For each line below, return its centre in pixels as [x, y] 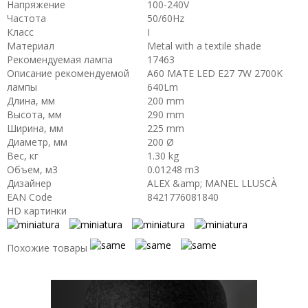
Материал [31, 46]
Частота [26, 18]
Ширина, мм [35, 128]
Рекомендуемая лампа [60, 59]
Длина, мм [31, 101]
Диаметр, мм [37, 142]
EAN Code [30, 197]
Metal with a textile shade [204, 46]
